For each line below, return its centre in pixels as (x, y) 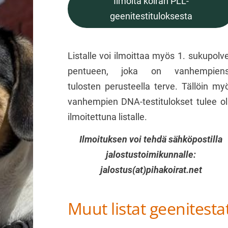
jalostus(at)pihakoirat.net (151, 169)
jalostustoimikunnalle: (151, 154)
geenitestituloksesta (151, 16)
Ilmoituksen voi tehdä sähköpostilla (151, 139)
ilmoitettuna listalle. (109, 117)
